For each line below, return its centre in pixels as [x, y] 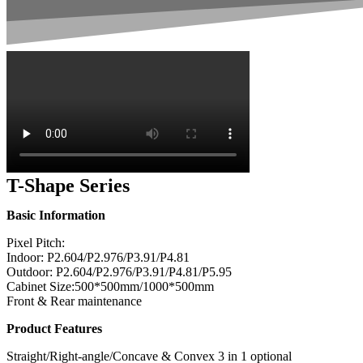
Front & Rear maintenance [74, 301]
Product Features [54, 328]
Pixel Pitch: [36, 242]
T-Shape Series [68, 185]
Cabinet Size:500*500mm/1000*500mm [110, 286]
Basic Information [56, 215]
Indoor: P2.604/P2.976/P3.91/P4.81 [98, 257]
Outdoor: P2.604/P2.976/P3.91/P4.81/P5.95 [119, 271]
